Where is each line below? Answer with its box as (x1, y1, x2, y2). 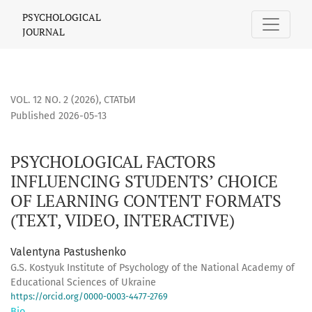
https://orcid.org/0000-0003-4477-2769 (10, 291, 168, 302)
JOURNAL (22, 25, 65, 38)
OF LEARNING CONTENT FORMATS (10, 189, 281, 212)
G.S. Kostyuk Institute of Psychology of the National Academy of (10, 262, 295, 274)
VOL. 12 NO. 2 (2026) (10, 94, 99, 107)
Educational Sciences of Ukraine (10, 276, 156, 289)
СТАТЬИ (104, 94, 136, 107)
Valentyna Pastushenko (10, 245, 126, 259)
